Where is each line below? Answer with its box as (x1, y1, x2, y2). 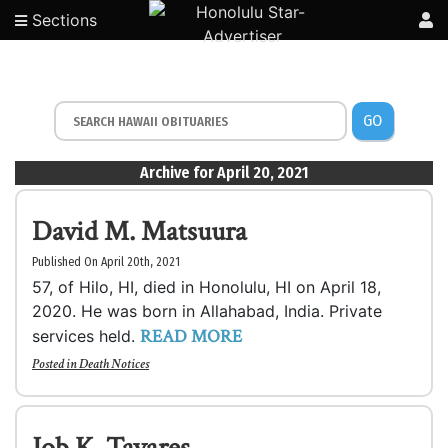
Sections (27, 10, 97, 30)
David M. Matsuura (32, 213, 247, 250)
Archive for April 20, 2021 (139, 163, 309, 182)
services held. (32, 326, 140, 346)
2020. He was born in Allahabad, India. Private (32, 301, 382, 321)
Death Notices (79, 355, 149, 373)
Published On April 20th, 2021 (32, 255, 180, 269)
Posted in (32, 355, 79, 373)
